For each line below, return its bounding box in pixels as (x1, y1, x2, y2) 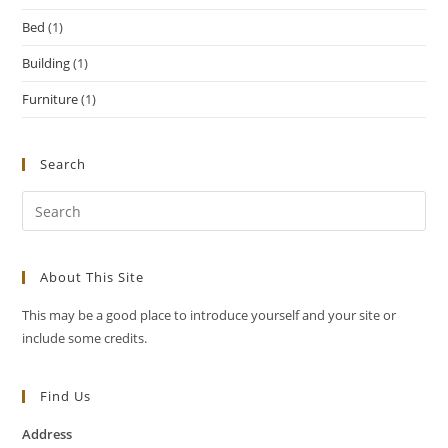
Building (22, 54, 71, 72)
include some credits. (22, 329, 148, 347)
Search (40, 155, 87, 173)
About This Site (40, 268, 145, 286)
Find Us (40, 387, 92, 405)
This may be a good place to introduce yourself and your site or (22, 306, 397, 324)
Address (22, 425, 73, 443)
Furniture (22, 90, 79, 108)
